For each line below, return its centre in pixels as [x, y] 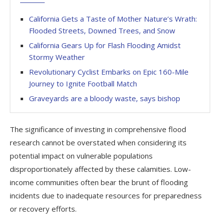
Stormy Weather [57, 57]
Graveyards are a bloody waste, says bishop [105, 98]
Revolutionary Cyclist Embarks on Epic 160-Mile [109, 72]
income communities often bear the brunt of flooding [99, 182]
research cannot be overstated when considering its [98, 143]
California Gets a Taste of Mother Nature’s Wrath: [113, 19]
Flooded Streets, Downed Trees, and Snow [102, 31]
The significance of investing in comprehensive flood [98, 129]
